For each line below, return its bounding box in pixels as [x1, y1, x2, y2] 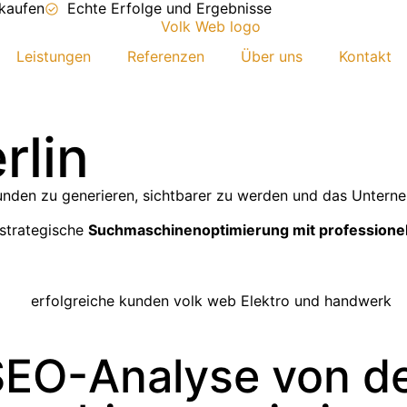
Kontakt [338, 47, 392, 66]
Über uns [240, 47, 303, 66]
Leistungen [15, 47, 91, 66]
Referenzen [126, 47, 204, 66]
